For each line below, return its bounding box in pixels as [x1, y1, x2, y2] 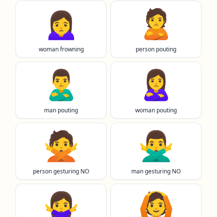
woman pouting [135, 106, 177, 114]
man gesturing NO [131, 167, 181, 175]
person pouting [136, 45, 176, 53]
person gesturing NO [33, 167, 89, 175]
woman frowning [38, 45, 84, 53]
